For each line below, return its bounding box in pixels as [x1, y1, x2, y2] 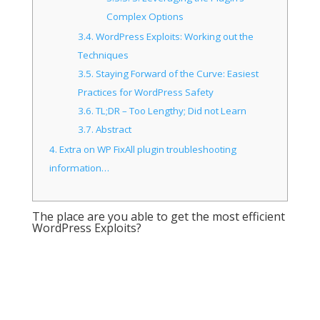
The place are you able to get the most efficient [31, 209, 285, 225]
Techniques [78, 49, 129, 62]
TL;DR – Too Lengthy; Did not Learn [94, 104, 247, 118]
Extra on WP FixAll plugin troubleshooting [57, 143, 237, 156]
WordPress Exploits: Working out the [94, 30, 254, 44]
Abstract [94, 123, 132, 136]
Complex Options [106, 10, 184, 24]
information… [49, 161, 110, 175]
